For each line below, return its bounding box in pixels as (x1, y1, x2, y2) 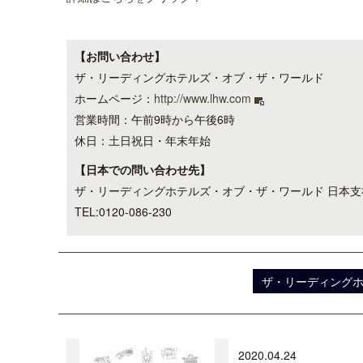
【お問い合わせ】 (75, 48, 165, 64)
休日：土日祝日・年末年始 (75, 132, 211, 148)
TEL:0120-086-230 (75, 203, 172, 220)
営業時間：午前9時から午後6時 (75, 111, 235, 127)
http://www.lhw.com (154, 90, 251, 106)
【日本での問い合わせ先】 (75, 161, 211, 177)
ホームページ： (75, 90, 154, 106)
